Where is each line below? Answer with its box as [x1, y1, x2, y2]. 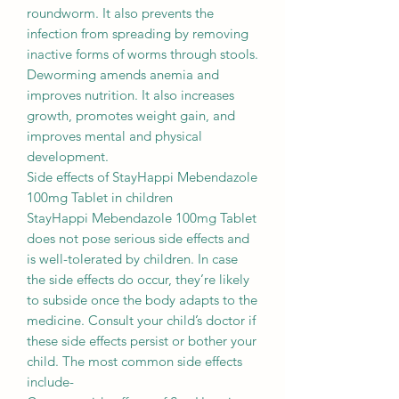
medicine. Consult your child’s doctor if [27, 312, 256, 330]
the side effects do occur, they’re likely [27, 271, 249, 289]
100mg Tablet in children [27, 189, 173, 207]
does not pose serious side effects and [27, 230, 249, 248]
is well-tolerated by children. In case [27, 250, 238, 268]
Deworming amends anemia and [27, 66, 219, 84]
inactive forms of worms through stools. [27, 45, 258, 63]
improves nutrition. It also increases [27, 86, 234, 104]
